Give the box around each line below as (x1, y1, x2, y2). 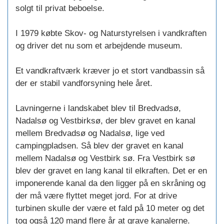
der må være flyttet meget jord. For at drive (15, 191, 177, 201)
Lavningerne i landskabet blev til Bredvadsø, (15, 103, 181, 113)
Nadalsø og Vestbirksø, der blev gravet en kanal (15, 116, 195, 126)
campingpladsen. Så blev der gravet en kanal (15, 141, 183, 151)
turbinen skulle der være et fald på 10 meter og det (15, 203, 204, 213)
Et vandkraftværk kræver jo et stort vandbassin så (15, 66, 204, 76)
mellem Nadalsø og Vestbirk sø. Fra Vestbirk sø (15, 153, 195, 163)
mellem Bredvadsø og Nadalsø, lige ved (15, 128, 164, 138)
